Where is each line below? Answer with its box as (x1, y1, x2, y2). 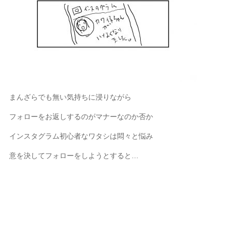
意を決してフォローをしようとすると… (9, 151, 139, 160)
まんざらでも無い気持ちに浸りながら (9, 93, 132, 101)
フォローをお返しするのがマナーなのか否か (9, 112, 154, 121)
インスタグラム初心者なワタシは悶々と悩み (9, 132, 154, 140)
